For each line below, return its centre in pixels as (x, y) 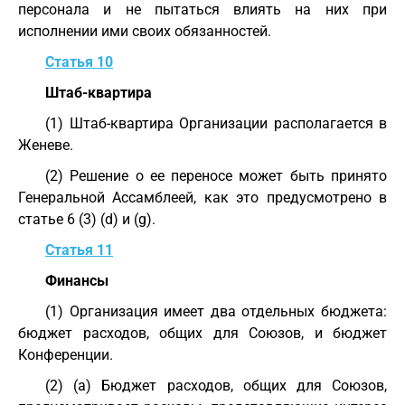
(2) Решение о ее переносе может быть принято (216, 176)
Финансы (77, 281)
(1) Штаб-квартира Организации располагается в (216, 123)
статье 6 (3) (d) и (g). (87, 219)
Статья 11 (79, 250)
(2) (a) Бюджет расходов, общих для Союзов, (216, 386)
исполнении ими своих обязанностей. (145, 31)
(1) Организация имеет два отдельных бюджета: (216, 311)
